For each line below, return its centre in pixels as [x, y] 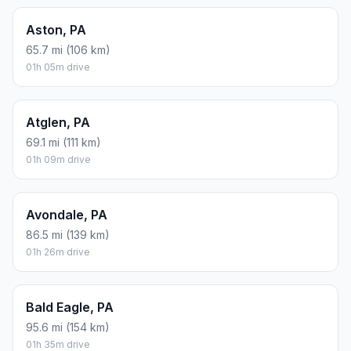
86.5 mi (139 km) [68, 235]
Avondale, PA [67, 215]
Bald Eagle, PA [70, 308]
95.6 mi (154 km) [68, 327]
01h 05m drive [58, 67]
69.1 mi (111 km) [63, 143]
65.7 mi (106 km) [68, 50]
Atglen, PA [58, 123]
